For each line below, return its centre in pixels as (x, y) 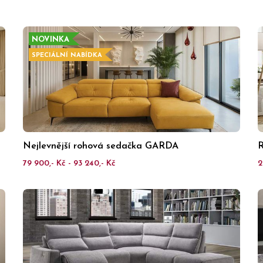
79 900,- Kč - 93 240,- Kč (69, 163)
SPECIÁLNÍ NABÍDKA (67, 55)
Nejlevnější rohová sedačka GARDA (101, 146)
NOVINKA (50, 40)
